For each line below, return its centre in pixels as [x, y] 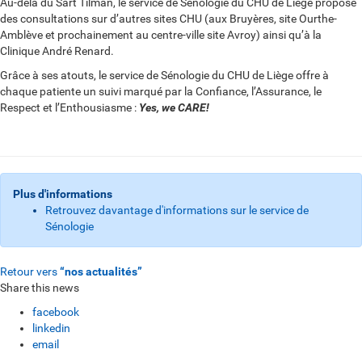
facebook [56, 312]
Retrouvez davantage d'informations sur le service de [177, 210]
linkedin [51, 328]
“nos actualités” [101, 271]
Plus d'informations [63, 194]
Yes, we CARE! [174, 107]
